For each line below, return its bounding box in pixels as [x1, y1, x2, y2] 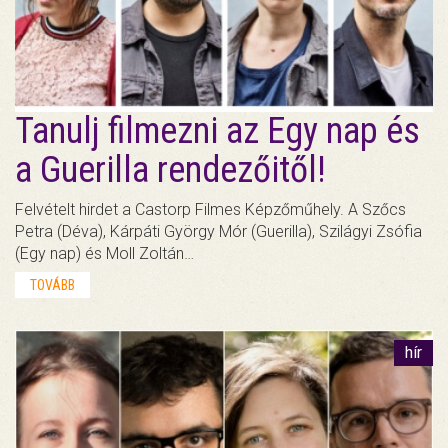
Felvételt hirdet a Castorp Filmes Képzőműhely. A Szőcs [15, 199, 406, 219]
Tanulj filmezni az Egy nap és [15, 109, 420, 152]
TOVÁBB [30, 276, 75, 293]
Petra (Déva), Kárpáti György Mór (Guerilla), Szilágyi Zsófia [15, 221, 422, 241]
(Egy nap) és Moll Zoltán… [15, 243, 194, 263]
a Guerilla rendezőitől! [15, 148, 326, 191]
